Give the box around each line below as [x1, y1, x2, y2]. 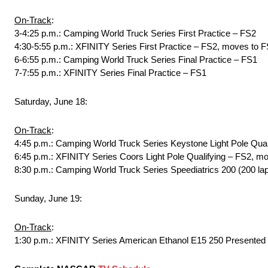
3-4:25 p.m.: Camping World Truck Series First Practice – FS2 [14, 28, 256, 39]
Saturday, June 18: [14, 96, 87, 107]
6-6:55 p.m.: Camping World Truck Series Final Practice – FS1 [14, 54, 257, 65]
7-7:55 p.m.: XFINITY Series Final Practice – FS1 [14, 68, 206, 78]
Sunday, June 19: [14, 193, 82, 204]
